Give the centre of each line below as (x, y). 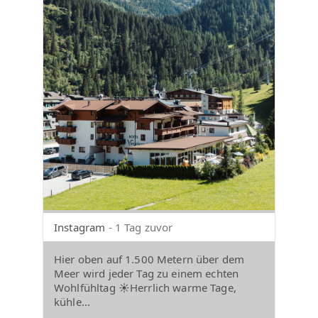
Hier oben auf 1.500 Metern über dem (149, 259)
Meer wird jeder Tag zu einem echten (147, 273)
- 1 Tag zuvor (141, 227)
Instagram (80, 227)
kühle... (72, 301)
